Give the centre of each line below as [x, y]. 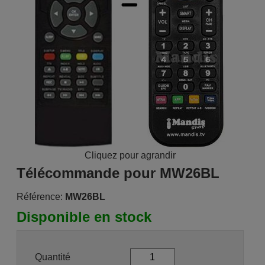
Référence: [39, 197]
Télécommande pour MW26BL [118, 173]
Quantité [52, 257]
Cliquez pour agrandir [130, 155]
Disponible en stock [84, 217]
